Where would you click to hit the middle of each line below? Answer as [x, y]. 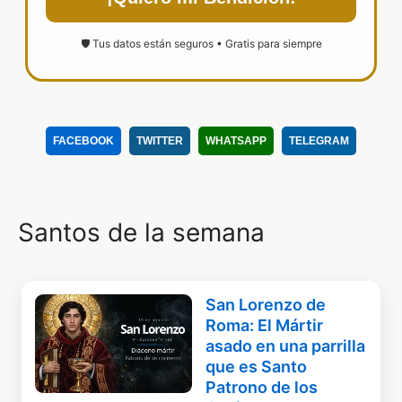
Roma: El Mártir [265, 326]
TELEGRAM [319, 141]
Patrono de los [262, 388]
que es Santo [257, 367]
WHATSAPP [236, 141]
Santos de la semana [142, 233]
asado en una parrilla [286, 346]
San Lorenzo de [266, 305]
